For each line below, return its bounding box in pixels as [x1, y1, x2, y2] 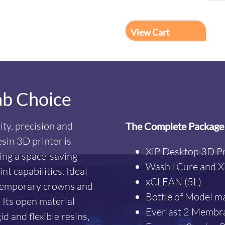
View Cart [130, 27, 170, 38]
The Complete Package [125, 120, 224, 133]
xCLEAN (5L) [145, 175, 201, 188]
